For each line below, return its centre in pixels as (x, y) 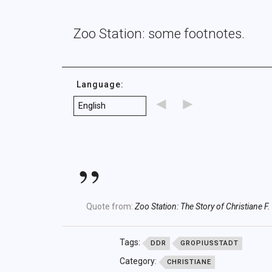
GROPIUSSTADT (209, 243)
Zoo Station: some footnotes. (159, 33)
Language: (100, 85)
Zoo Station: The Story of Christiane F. (202, 207)
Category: (139, 261)
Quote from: (110, 207)
